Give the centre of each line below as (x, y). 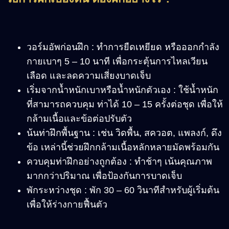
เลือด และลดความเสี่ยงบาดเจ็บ (90, 76)
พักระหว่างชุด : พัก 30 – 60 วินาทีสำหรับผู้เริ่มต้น (123, 190)
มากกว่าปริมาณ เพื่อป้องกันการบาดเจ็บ (104, 176)
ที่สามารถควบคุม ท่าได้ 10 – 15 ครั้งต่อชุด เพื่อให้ (125, 105)
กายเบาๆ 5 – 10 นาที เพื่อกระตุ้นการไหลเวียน (117, 62)
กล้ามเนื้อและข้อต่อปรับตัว (81, 119)
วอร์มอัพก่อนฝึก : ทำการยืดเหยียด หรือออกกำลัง (123, 47)
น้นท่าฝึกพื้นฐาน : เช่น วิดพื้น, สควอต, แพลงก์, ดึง (124, 133)
